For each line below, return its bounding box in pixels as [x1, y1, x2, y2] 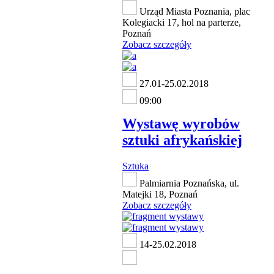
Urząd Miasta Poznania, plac [137, 6, 250, 17]
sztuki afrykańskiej [122, 132, 242, 149]
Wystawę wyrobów [122, 116, 240, 132]
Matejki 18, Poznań [122, 189, 198, 200]
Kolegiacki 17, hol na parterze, [122, 17, 241, 28]
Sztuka [122, 161, 149, 172]
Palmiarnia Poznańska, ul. [137, 178, 239, 189]
